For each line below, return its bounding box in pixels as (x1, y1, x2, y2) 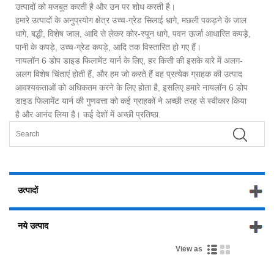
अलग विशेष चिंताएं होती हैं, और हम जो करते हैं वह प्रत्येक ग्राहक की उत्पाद (15, 68, 242, 79)
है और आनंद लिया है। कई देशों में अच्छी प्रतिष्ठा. (15, 109, 161, 119)
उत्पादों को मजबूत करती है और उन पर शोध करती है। (15, 1, 176, 12)
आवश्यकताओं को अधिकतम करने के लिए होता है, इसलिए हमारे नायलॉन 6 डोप (15, 82, 248, 92)
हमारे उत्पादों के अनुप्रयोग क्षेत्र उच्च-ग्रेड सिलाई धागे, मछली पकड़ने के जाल (15, 15, 246, 25)
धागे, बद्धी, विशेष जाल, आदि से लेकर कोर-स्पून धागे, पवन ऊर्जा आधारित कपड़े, (15, 28, 251, 39)
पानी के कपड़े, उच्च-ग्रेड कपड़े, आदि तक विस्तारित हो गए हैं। (15, 42, 201, 52)
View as (175, 245, 206, 254)
